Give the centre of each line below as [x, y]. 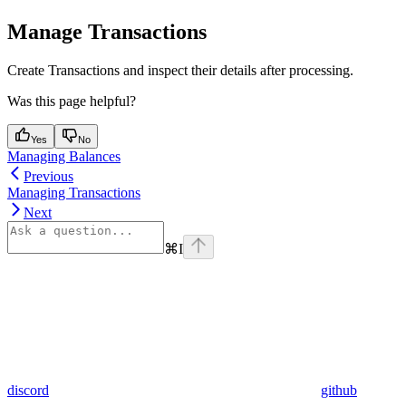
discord [28, 390]
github [339, 390]
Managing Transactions [74, 192]
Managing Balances [64, 156]
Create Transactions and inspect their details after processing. [180, 70]
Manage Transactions [107, 31]
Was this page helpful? [72, 101]
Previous [48, 176]
